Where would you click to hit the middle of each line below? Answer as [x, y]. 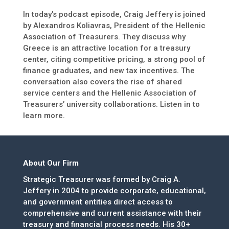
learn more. [44, 116]
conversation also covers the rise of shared [102, 82]
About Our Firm [51, 163]
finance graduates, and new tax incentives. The [109, 71]
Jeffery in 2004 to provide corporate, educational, [114, 191]
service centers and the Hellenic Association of [110, 93]
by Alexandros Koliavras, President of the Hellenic [114, 26]
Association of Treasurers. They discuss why [104, 37]
